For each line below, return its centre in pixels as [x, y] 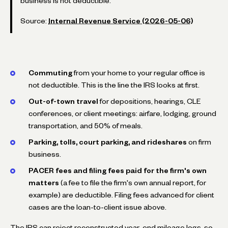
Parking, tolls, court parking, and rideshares [108, 142]
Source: [34, 21]
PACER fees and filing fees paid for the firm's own [118, 170]
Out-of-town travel [63, 101]
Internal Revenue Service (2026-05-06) [121, 21]
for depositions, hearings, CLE [150, 101]
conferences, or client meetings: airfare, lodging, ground [122, 113]
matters [44, 182]
